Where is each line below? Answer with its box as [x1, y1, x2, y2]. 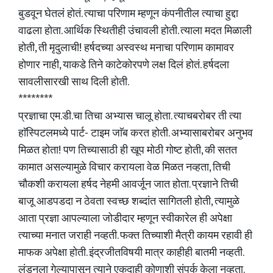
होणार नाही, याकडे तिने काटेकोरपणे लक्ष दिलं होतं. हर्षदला [18, 56, 229, 74]
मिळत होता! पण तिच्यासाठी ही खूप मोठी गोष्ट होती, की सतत [18, 141, 237, 160]
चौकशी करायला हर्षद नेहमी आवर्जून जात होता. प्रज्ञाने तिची [18, 175, 238, 194]
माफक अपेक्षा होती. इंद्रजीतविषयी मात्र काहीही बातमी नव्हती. [18, 244, 243, 262]
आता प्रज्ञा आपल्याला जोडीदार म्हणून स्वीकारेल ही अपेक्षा [18, 210, 232, 228]
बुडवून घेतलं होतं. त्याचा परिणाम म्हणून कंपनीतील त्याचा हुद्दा [18, 5, 238, 23]
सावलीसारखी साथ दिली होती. [18, 73, 129, 91]
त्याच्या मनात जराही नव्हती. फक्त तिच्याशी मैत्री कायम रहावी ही [18, 227, 252, 245]
